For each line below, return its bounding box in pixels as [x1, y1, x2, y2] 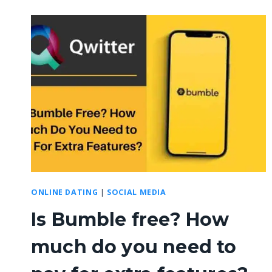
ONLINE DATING [31, 187, 98, 198]
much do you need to [31, 236, 237, 259]
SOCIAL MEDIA [107, 187, 166, 198]
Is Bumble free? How [31, 208, 229, 231]
